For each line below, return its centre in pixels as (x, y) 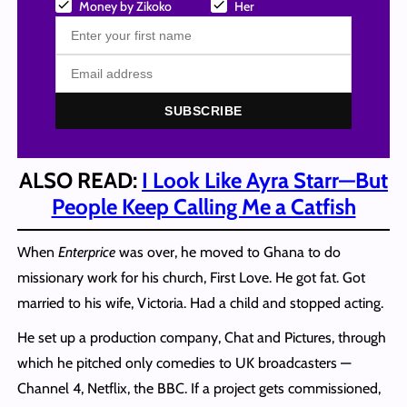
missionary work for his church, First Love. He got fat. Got (191, 277)
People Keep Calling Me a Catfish (203, 206)
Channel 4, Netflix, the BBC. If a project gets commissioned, (199, 388)
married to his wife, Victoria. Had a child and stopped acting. (200, 303)
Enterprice (86, 252)
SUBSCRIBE (203, 110)
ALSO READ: (80, 180)
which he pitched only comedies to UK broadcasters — (184, 362)
